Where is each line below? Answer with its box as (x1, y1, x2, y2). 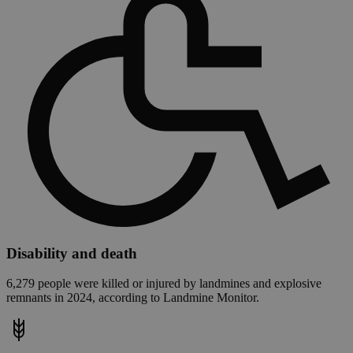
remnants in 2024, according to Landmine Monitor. (6, 291, 259, 305)
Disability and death (6, 244, 137, 262)
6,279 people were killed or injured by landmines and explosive (6, 277, 321, 291)
